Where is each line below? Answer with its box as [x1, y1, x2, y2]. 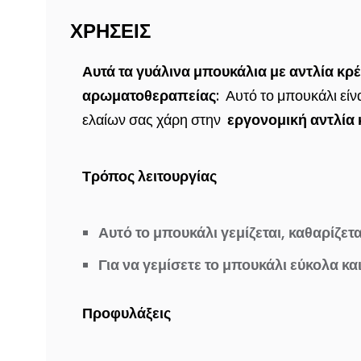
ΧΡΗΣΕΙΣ [70, 19, 151, 44]
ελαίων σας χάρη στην [82, 110, 227, 129]
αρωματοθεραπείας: [82, 86, 222, 105]
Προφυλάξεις [82, 304, 171, 322]
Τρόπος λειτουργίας [82, 167, 217, 185]
